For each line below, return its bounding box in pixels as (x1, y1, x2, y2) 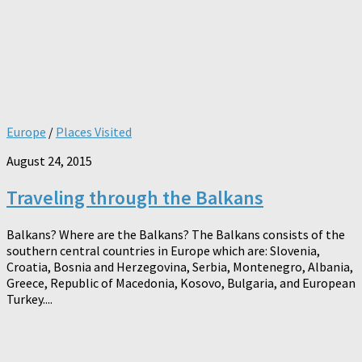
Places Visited (56, 123, 132, 140)
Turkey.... (6, 290, 53, 307)
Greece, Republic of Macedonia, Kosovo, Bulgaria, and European (6, 274, 356, 291)
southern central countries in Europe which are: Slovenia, (6, 242, 320, 259)
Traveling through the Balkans (6, 184, 263, 210)
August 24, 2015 (6, 152, 92, 169)
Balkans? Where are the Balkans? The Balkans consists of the (6, 225, 345, 242)
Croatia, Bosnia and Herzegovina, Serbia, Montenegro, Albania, (6, 258, 353, 275)
